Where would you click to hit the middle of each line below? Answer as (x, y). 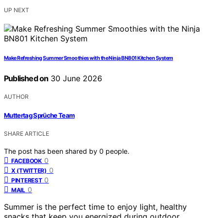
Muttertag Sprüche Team (39, 115)
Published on (26, 79)
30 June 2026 (75, 79)
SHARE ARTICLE (27, 133)
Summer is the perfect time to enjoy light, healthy (95, 207)
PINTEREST (27, 180)
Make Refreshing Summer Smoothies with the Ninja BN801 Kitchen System (89, 58)
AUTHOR (16, 97)
